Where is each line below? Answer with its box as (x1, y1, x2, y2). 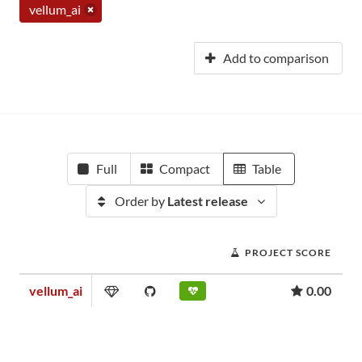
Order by (114, 193, 167, 208)
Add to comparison (223, 50, 329, 65)
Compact (159, 161, 210, 176)
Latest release (166, 193, 248, 208)
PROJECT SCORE (245, 246, 331, 259)
